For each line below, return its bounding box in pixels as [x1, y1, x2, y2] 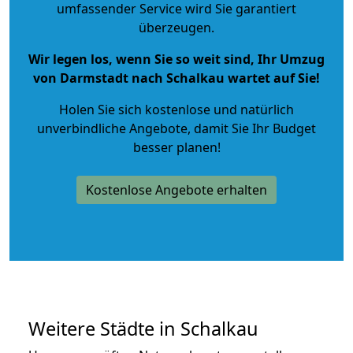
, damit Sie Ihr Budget [188, 119, 316, 137]
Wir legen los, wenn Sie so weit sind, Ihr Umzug [28, 50, 325, 68]
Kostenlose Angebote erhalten [86, 180, 267, 199]
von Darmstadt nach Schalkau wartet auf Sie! [33, 69, 320, 87]
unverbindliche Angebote [37, 119, 188, 137]
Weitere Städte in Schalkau [28, 315, 258, 341]
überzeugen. [139, 18, 214, 36]
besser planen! [132, 138, 221, 156]
